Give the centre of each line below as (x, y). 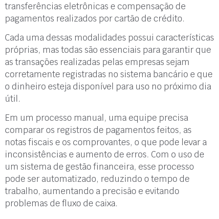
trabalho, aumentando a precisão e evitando (92, 191)
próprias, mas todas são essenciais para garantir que (108, 50)
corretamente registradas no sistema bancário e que (109, 75)
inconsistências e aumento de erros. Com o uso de (105, 155)
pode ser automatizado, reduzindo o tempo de (97, 179)
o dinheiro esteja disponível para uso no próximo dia (108, 87)
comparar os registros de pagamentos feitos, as (98, 130)
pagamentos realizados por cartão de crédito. (96, 18)
